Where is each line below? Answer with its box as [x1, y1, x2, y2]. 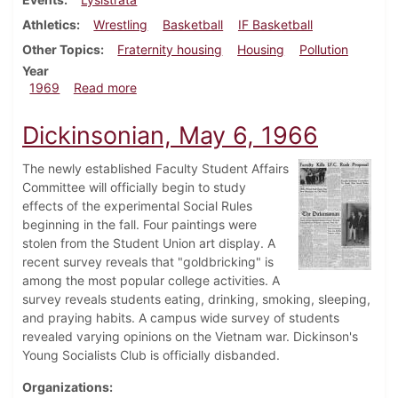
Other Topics [22, 42, 100, 58]
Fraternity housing [117, 42, 223, 58]
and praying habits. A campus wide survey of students [22, 310, 339, 326]
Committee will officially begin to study [22, 179, 246, 195]
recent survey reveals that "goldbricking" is [22, 254, 274, 270]
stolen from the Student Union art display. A [22, 235, 275, 251]
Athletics [22, 17, 76, 33]
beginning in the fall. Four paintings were [22, 217, 257, 233]
